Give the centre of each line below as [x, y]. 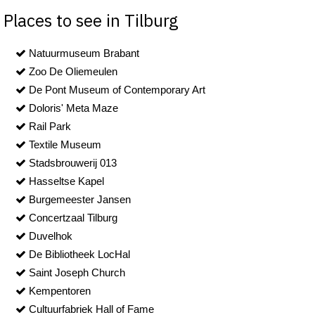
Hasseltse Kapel [65, 181]
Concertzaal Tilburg [72, 217]
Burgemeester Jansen [78, 199]
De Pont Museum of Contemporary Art [116, 89]
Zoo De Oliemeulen [72, 71]
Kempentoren [58, 290]
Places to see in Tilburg [91, 20]
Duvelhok [49, 236]
